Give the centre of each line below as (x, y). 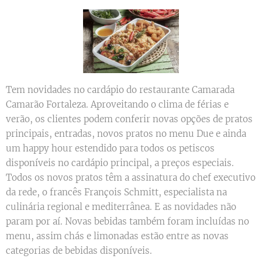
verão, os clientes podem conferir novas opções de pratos (129, 119)
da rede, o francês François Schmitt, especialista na (116, 192)
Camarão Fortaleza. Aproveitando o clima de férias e (117, 105)
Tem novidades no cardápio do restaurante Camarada (120, 90)
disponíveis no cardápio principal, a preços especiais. (120, 163)
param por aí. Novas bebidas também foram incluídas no (127, 222)
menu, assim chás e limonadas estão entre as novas (117, 236)
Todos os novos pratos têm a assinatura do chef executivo (131, 178)
